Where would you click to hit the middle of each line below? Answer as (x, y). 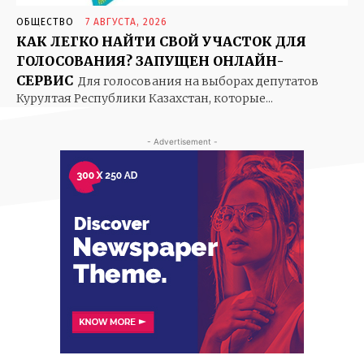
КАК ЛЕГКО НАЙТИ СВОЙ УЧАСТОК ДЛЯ (161, 41)
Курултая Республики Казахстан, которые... (145, 98)
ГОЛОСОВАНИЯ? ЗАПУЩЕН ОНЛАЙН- (150, 61)
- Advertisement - (182, 141)
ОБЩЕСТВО (45, 22)
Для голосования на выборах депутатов (198, 81)
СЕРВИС (45, 80)
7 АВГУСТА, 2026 (126, 22)
